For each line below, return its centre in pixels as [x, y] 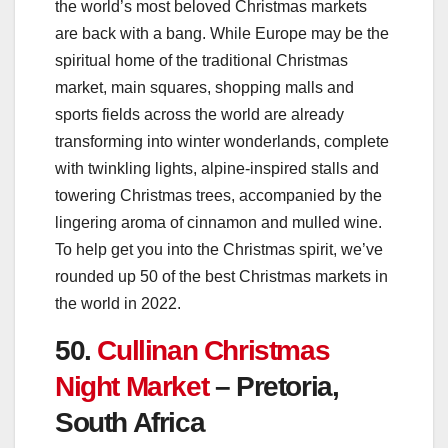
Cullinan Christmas [213, 350]
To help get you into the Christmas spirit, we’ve [219, 249]
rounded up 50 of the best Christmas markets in [221, 276]
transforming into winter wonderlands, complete [222, 141]
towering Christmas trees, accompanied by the [218, 195]
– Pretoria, [276, 386]
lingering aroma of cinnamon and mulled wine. [218, 222]
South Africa [130, 422]
